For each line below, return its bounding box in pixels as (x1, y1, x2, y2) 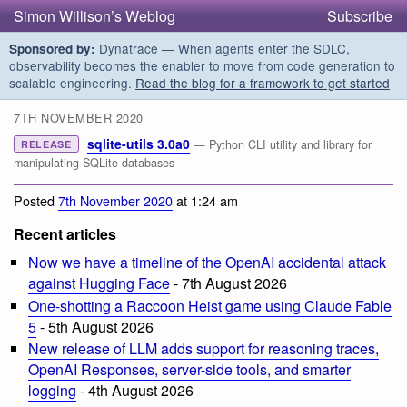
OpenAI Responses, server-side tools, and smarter (28, 359, 351, 381)
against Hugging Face (28, 272, 170, 293)
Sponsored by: (9, 40, 95, 57)
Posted (14, 190, 58, 210)
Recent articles (14, 223, 116, 244)
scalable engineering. (9, 74, 135, 92)
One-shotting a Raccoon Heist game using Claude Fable (28, 294, 392, 316)
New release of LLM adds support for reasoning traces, (28, 338, 379, 360)
